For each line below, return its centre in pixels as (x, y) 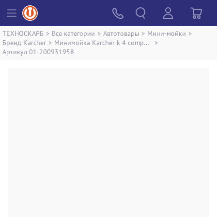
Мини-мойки (167, 33)
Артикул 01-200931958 (38, 52)
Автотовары (121, 33)
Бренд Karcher (24, 42)
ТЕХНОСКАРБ (23, 33)
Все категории (73, 33)
